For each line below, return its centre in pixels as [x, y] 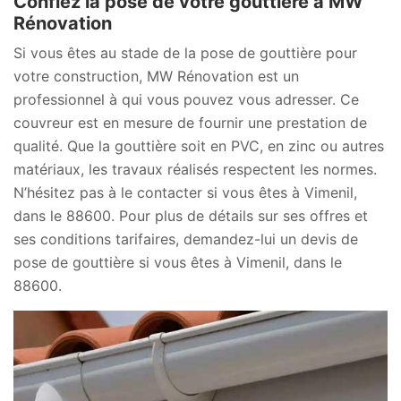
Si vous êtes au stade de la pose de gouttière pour [185, 52]
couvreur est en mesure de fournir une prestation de [190, 122]
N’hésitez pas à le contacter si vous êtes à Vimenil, [185, 192]
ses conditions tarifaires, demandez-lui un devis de [186, 239]
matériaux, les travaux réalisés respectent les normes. [195, 169]
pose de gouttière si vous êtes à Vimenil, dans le [178, 262]
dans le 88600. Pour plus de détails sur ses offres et [191, 215]
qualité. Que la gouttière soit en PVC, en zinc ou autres [199, 145]
